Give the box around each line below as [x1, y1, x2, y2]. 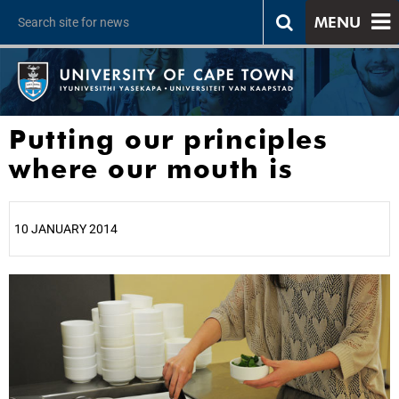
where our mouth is [9, 152, 293, 184]
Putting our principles [9, 123, 328, 155]
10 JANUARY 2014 [14, 222, 118, 236]
